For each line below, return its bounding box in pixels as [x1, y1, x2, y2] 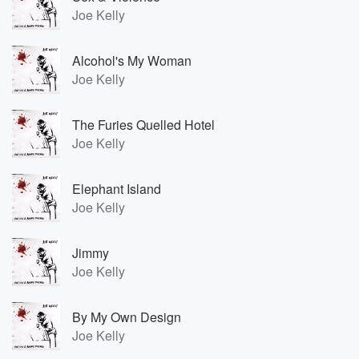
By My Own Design [72, 308, 181, 326]
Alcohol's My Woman [72, 51, 192, 70]
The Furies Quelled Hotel [72, 115, 215, 134]
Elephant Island [72, 179, 161, 198]
